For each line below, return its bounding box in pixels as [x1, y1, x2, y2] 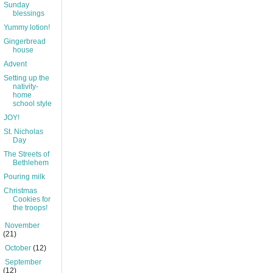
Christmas [3, 186, 37, 195]
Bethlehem [12, 158, 49, 167]
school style [12, 99, 52, 108]
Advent [3, 60, 27, 68]
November [5, 221, 40, 230]
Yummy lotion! [3, 23, 50, 32]
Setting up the [3, 74, 49, 82]
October [5, 244, 34, 252]
